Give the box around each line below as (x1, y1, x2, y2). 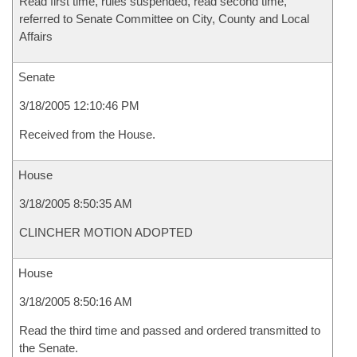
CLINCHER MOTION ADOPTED (19, 226, 193, 239)
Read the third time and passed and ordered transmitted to (19, 324, 320, 337)
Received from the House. (19, 127, 155, 141)
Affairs (19, 29, 53, 43)
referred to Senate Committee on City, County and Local (19, 12, 309, 25)
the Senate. (19, 341, 78, 355)
